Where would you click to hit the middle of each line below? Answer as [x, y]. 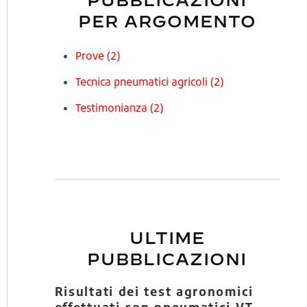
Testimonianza [112, 108]
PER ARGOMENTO [167, 22]
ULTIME [167, 238]
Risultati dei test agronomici [154, 292]
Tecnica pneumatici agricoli [143, 82]
